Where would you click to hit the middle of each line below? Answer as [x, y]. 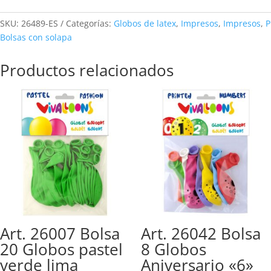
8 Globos [173, 250]
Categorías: [90, 24]
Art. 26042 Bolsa [201, 234]
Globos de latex [145, 24]
